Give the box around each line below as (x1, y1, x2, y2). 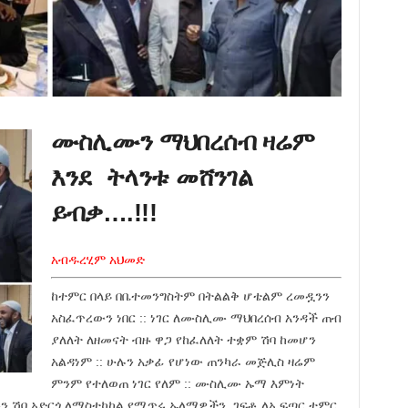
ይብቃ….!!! (50, 199, 158, 227)
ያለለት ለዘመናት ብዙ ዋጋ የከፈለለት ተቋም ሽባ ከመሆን (50, 331, 316, 347)
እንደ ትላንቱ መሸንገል (50, 163, 253, 191)
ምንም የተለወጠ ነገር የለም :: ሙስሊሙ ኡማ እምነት (50, 375, 304, 391)
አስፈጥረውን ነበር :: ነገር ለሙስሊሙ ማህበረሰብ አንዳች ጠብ (50, 310, 342, 325)
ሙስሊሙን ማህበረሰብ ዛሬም (50, 127, 315, 156)
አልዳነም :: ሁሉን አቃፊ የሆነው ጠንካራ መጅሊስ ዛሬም (50, 353, 315, 369)
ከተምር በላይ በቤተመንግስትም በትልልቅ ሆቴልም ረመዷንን (50, 288, 333, 303)
